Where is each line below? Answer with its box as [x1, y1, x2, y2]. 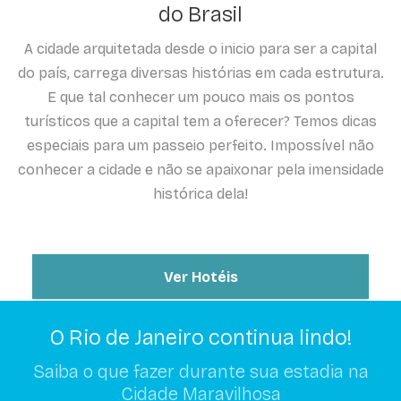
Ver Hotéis [163, 268, 238, 286]
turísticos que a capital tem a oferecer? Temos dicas [24, 113, 377, 131]
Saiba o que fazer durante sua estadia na [32, 360, 369, 382]
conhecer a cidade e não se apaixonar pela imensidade [17, 161, 384, 179]
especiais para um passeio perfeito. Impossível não [27, 137, 374, 155]
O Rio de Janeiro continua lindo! [48, 325, 353, 351]
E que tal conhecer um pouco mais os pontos [47, 89, 354, 107]
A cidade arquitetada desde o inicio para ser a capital [24, 40, 377, 58]
